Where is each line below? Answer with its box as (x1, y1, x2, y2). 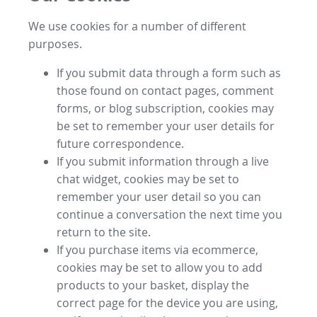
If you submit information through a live (57, 153, 269, 169)
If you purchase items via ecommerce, (57, 241, 258, 258)
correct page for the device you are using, (57, 294, 278, 311)
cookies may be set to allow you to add (57, 259, 263, 275)
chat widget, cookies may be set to (57, 171, 239, 187)
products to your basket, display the (57, 277, 249, 293)
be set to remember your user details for (57, 117, 275, 134)
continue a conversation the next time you (57, 206, 282, 222)
